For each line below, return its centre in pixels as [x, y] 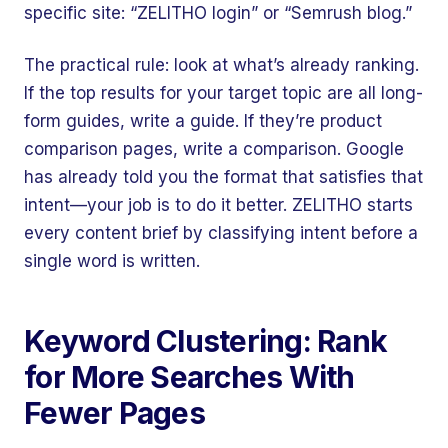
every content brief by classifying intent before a [221, 233]
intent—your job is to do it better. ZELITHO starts [218, 205]
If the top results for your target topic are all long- [223, 93]
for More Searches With [189, 377]
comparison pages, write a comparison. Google [214, 149]
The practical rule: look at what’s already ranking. [221, 65]
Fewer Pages [114, 413]
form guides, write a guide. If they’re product [203, 121]
